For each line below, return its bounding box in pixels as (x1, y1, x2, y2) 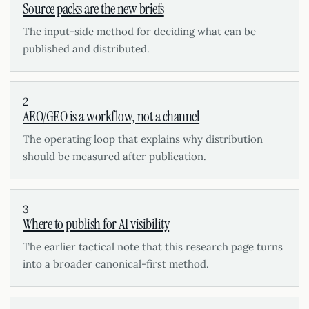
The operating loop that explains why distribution (23, 132, 263, 146)
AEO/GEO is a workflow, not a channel (23, 107, 200, 126)
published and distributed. (23, 42, 150, 55)
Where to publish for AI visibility (23, 215, 170, 234)
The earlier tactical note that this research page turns (23, 240, 283, 253)
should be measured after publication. (23, 150, 206, 163)
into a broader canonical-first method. (23, 257, 209, 270)
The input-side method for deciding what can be (23, 25, 256, 38)
